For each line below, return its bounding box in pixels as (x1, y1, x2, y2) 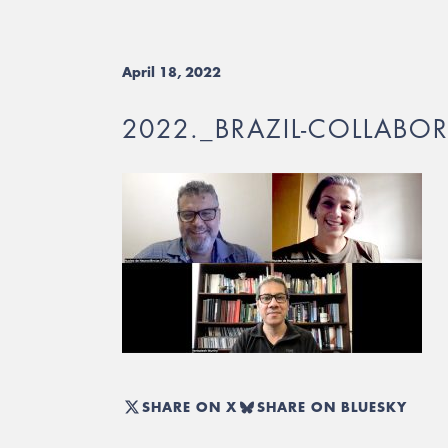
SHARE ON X (142, 396, 237, 417)
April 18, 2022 (122, 62, 221, 82)
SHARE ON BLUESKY (257, 396, 407, 417)
